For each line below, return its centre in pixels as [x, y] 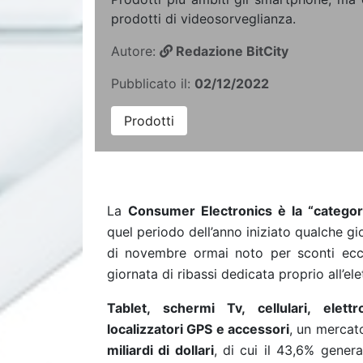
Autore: [135, 51]
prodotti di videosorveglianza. [203, 19]
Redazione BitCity [231, 51]
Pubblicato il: [153, 83]
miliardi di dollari [160, 350]
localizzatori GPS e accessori [199, 329]
